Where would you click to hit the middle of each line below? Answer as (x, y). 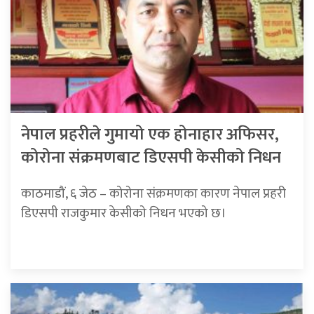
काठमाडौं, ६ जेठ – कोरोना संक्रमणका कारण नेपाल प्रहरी (153, 194)
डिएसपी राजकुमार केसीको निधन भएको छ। (124, 213)
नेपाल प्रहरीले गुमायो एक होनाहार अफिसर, (150, 135)
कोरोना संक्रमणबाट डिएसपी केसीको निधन (151, 158)
